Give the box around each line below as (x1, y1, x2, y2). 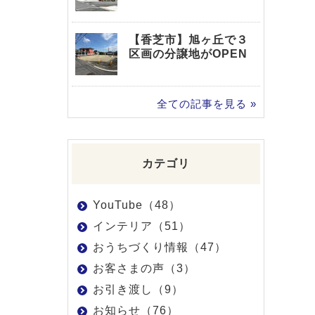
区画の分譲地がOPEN (129, 48, 247, 60)
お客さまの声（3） (93, 262, 195, 274)
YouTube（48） (93, 199, 181, 211)
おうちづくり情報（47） (93, 241, 226, 253)
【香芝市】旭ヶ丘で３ (129, 34, 248, 46)
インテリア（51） (93, 220, 191, 232)
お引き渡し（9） (93, 283, 184, 295)
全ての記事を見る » (157, 98, 257, 110)
